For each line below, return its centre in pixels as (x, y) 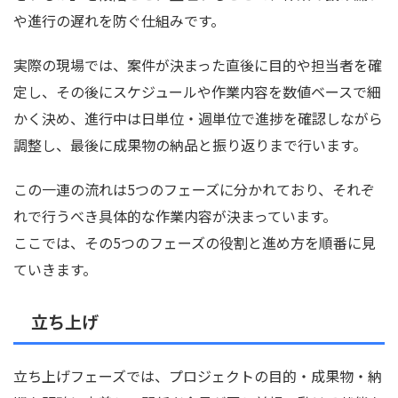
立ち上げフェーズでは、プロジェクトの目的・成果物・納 (198, 376)
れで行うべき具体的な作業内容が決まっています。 (175, 216)
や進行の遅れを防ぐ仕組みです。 (119, 21)
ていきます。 (55, 270)
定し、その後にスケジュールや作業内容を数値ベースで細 (197, 92)
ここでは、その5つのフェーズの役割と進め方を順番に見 (195, 243)
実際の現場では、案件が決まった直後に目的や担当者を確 (198, 65)
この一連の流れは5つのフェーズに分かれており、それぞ (194, 190)
